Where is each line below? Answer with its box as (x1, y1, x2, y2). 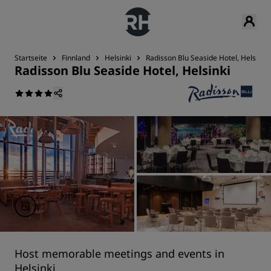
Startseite (15, 53, 47, 63)
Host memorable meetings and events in (15, 246, 224, 261)
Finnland (62, 53, 90, 63)
